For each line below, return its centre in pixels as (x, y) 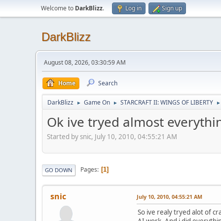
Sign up (172, 8)
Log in (133, 8)
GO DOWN (59, 170)
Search (108, 83)
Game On (97, 102)
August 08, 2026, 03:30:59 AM (85, 62)
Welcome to (58, 8)
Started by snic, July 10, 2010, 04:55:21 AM (112, 136)
